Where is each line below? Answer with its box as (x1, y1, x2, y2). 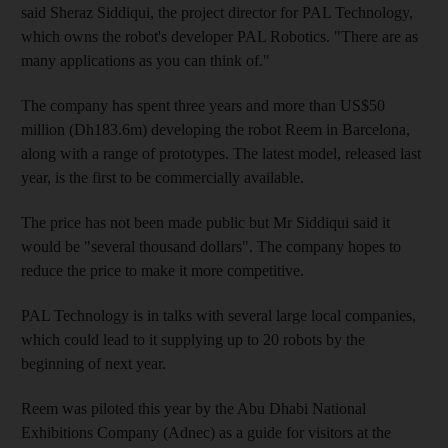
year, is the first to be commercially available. (21, 168, 304, 186)
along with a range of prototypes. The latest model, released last (21, 144, 421, 162)
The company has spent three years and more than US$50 (21, 96, 385, 114)
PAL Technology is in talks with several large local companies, (21, 306, 416, 324)
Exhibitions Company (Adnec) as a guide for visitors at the (21, 423, 391, 441)
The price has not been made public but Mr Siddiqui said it (21, 213, 390, 231)
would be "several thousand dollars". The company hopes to (21, 237, 401, 255)
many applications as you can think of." (21, 51, 270, 69)
